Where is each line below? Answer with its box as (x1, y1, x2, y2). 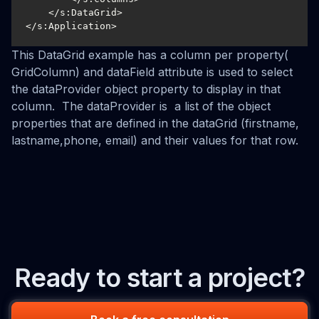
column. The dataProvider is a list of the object (11, 99, 271, 113)
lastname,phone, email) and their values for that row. (11, 133, 298, 147)
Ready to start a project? (14, 262, 305, 293)
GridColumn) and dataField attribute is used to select (11, 65, 293, 79)
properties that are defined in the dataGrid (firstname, (11, 116, 299, 130)
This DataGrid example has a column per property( (11, 48, 288, 62)
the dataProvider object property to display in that (11, 82, 281, 96)
